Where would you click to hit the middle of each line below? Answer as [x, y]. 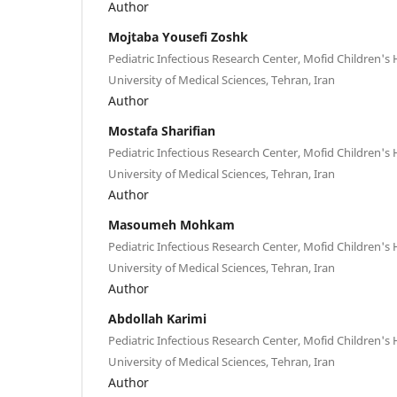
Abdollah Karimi [157, 318]
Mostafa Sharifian [162, 130]
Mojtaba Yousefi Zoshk [178, 36]
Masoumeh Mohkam [171, 224]
